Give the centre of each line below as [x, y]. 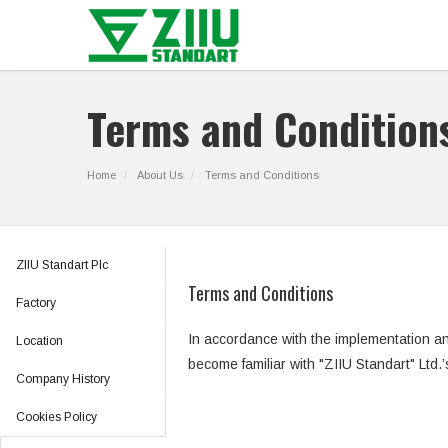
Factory [36, 303]
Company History [63, 379]
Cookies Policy [56, 417]
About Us [160, 175]
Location [39, 341]
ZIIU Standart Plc [62, 265]
